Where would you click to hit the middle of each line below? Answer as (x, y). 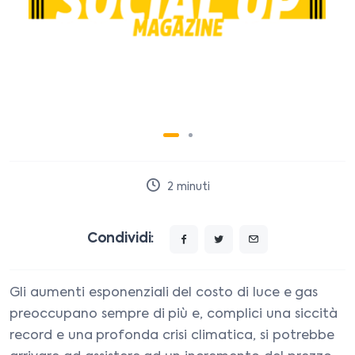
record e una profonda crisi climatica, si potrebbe (172, 336)
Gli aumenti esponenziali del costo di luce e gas (164, 293)
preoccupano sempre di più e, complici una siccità (174, 315)
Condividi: (120, 239)
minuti (192, 187)
